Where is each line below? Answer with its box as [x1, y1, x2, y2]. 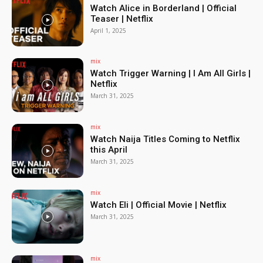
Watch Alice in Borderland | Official [90, 2, 237, 14]
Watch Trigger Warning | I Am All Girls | [90, 68, 251, 79]
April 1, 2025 [90, 26, 127, 35]
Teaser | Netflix [90, 13, 154, 24]
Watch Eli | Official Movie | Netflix [90, 200, 227, 211]
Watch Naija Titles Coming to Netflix [90, 134, 241, 145]
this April [90, 144, 128, 156]
